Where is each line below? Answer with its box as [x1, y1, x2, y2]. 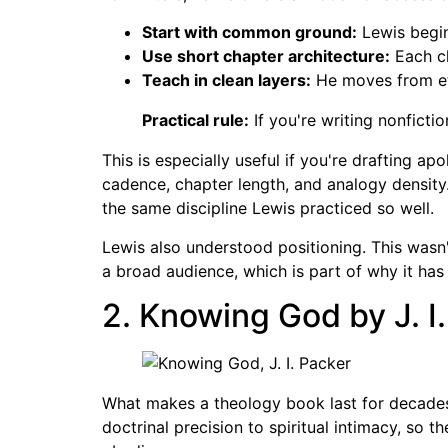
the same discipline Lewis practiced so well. [102, 198, 434, 219]
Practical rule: [142, 110, 249, 131]
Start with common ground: [142, 22, 357, 43]
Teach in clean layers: [142, 70, 311, 91]
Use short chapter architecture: [142, 46, 390, 67]
